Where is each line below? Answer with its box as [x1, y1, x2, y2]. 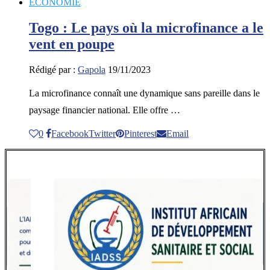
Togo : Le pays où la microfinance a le [29, 19, 263, 36]
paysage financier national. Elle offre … [29, 104, 180, 115]
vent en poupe [29, 36, 115, 52]
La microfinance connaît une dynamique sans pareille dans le [29, 87, 260, 98]
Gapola [78, 64, 105, 75]
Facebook [51, 128, 89, 139]
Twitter [89, 128, 116, 139]
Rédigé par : [29, 64, 78, 75]
